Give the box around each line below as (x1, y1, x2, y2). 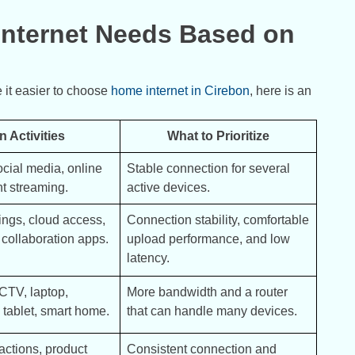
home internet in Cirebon (111, 84, 250, 98)
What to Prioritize (167, 129, 269, 143)
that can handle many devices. (127, 304, 297, 319)
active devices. (127, 181, 210, 195)
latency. (127, 251, 170, 265)
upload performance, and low (127, 232, 290, 246)
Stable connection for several (127, 162, 290, 176)
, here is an (250, 84, 311, 98)
